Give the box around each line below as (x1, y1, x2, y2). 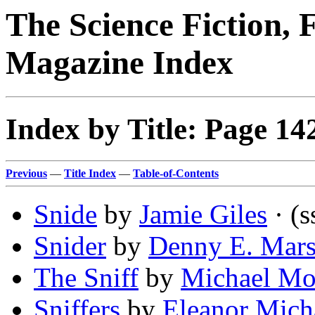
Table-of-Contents (133, 167, 219, 180)
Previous (6, 167, 47, 180)
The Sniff (34, 262, 139, 293)
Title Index (64, 167, 116, 180)
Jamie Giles (139, 199, 267, 230)
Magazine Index (6, 44, 233, 81)
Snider (34, 231, 106, 262)
